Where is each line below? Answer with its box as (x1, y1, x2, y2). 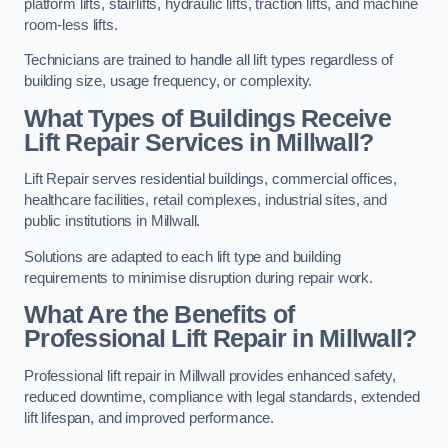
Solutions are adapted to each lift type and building (24, 248, 341, 265)
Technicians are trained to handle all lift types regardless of (24, 52, 393, 69)
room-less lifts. (24, 16, 118, 33)
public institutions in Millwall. (24, 213, 201, 230)
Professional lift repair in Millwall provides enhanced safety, (24, 367, 396, 384)
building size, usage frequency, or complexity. (24, 73, 313, 90)
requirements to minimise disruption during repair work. (24, 269, 374, 286)
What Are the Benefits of (24, 301, 295, 329)
